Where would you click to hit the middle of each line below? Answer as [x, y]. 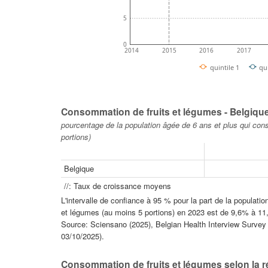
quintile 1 [224, 67]
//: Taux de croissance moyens [118, 185]
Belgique [79, 168]
